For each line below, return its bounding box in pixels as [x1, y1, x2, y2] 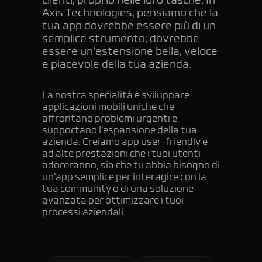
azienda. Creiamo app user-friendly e [42, 138, 208, 147]
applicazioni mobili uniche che [42, 103, 174, 112]
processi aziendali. [42, 208, 126, 218]
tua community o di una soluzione [42, 185, 194, 194]
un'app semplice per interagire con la [42, 173, 206, 182]
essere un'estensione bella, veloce [42, 47, 218, 57]
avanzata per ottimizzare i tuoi [42, 196, 184, 206]
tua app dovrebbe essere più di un [42, 21, 216, 32]
